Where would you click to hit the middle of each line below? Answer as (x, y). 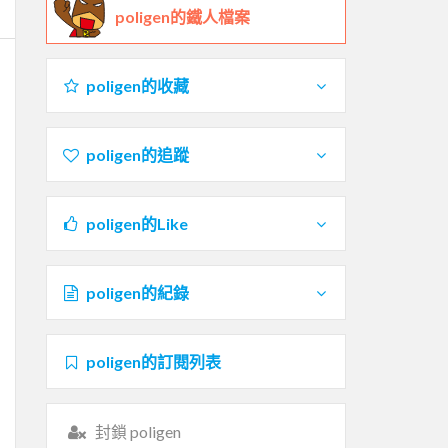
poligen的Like (136, 223)
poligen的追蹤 (137, 154)
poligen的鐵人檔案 (182, 16)
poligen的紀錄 (137, 292)
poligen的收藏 (137, 85)
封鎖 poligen (137, 431)
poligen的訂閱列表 (153, 361)
